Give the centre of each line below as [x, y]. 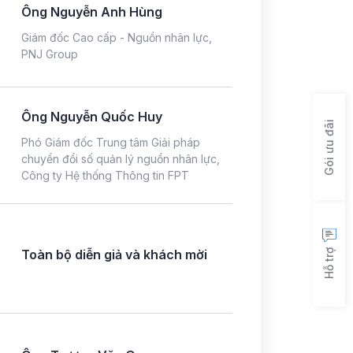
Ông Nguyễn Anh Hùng [92, 11]
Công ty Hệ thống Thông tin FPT [105, 175]
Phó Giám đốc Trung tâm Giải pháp [111, 142]
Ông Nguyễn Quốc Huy [92, 116]
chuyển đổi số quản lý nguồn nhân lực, [121, 158]
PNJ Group [50, 54]
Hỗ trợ [329, 263]
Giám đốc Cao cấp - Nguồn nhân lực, [117, 37]
